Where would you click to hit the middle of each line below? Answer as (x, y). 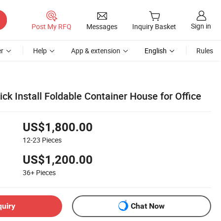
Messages (102, 26)
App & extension (96, 51)
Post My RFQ (52, 26)
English (156, 51)
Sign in (201, 26)
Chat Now (148, 206)
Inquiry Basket (154, 27)
